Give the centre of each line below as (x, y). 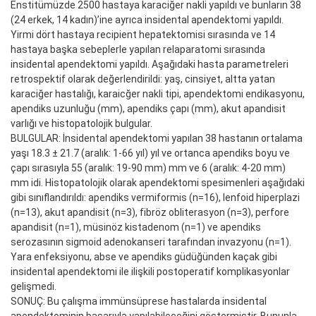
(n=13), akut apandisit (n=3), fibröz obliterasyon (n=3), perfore (150, 212)
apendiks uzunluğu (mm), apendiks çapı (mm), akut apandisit (148, 108)
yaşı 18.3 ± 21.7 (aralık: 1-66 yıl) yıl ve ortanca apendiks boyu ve (150, 153)
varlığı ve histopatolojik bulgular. (81, 123)
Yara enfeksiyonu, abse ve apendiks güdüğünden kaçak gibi (144, 256)
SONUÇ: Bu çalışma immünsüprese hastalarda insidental (139, 301)
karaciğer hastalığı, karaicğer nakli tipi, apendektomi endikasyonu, (158, 93)
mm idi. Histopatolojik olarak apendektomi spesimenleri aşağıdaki (158, 182)
